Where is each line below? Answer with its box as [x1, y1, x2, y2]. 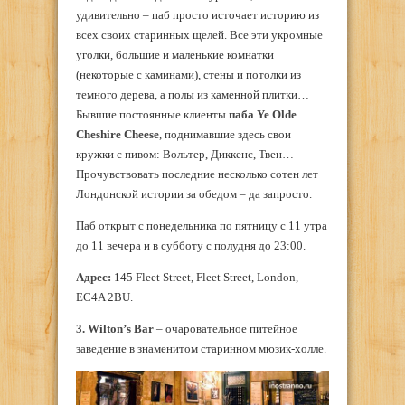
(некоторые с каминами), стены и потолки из [76, 68, 301, 82]
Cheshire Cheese [76, 127, 159, 142]
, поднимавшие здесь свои [159, 127, 291, 142]
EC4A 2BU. [76, 290, 133, 305]
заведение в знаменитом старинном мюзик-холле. [76, 342, 326, 356]
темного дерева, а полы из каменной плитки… [76, 88, 309, 102]
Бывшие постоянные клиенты [76, 108, 229, 122]
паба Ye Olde [229, 108, 297, 122]
